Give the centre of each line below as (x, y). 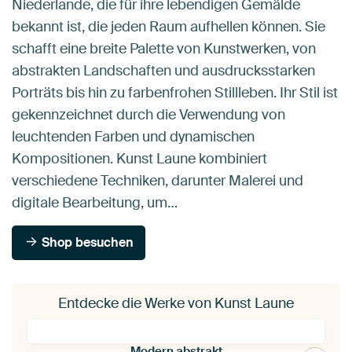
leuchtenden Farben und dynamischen (133, 137)
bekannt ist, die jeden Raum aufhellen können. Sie (169, 27)
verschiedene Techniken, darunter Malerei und (158, 181)
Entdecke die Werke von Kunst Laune (176, 304)
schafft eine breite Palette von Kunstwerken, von (164, 49)
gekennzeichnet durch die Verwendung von (148, 115)
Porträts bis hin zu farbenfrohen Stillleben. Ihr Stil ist (175, 93)
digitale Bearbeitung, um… (95, 203)
